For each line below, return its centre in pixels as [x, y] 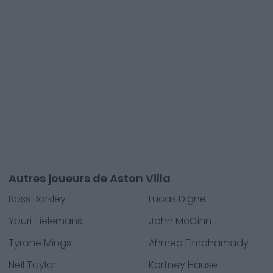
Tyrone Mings [40, 243]
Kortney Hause [183, 265]
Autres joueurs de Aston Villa [90, 178]
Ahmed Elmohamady [199, 243]
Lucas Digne [177, 199]
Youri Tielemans [45, 221]
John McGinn [180, 221]
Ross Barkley [37, 199]
